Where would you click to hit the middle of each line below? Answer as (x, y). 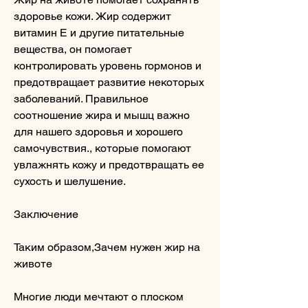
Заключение (46, 214)
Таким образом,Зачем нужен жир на (107, 247)
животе (33, 263)
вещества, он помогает (73, 49)
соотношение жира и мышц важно (102, 115)
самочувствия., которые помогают (102, 148)
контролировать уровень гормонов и (108, 65)
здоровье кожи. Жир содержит (92, 16)
